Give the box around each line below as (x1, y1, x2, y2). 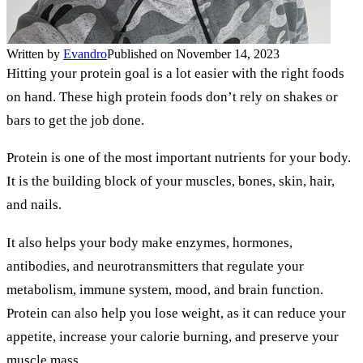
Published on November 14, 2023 (107, 46, 280, 61)
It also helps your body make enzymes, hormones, (6, 235, 293, 250)
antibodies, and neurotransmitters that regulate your (6, 258, 304, 274)
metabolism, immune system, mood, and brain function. (6, 282, 323, 297)
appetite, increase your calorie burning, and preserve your (6, 329, 339, 344)
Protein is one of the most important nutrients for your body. (6, 150, 351, 166)
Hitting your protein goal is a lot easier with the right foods (6, 65, 344, 81)
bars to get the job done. (6, 112, 144, 128)
